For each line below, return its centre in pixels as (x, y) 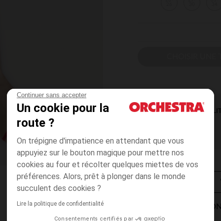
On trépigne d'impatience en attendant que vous (100, 141)
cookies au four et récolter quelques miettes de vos (108, 165)
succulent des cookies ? (59, 188)
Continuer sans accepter (52, 95)
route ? (36, 123)
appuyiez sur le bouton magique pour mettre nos (100, 153)
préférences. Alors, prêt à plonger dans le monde (101, 176)
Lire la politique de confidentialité (60, 204)
